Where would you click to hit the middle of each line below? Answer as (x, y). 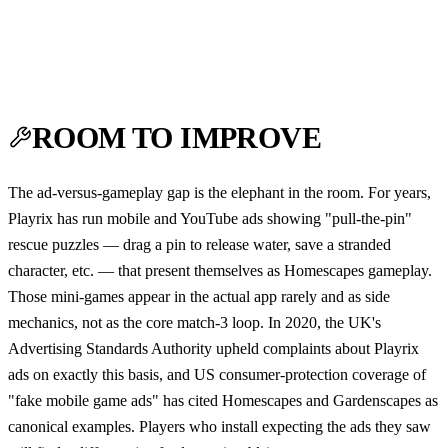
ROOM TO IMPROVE (176, 138)
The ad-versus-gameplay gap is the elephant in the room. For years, (219, 192)
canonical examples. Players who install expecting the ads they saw (219, 426)
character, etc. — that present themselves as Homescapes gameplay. (220, 270)
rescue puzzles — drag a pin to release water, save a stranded (199, 244)
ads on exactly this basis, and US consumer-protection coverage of (217, 374)
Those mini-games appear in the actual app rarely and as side (199, 296)
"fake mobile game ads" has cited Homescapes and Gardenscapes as (223, 400)
